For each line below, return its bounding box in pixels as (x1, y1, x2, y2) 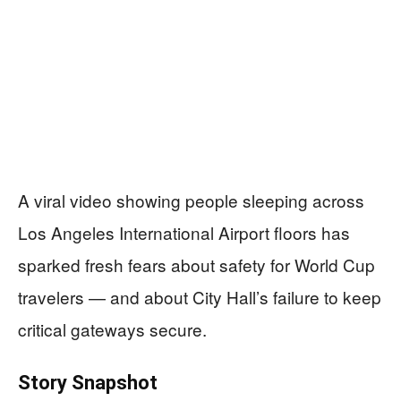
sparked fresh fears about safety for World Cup (18, 252, 375, 277)
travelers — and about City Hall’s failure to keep (18, 284, 381, 309)
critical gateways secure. (18, 316, 207, 341)
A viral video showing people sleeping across (18, 187, 364, 212)
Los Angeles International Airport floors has (18, 219, 350, 244)
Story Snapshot (18, 371, 158, 394)
